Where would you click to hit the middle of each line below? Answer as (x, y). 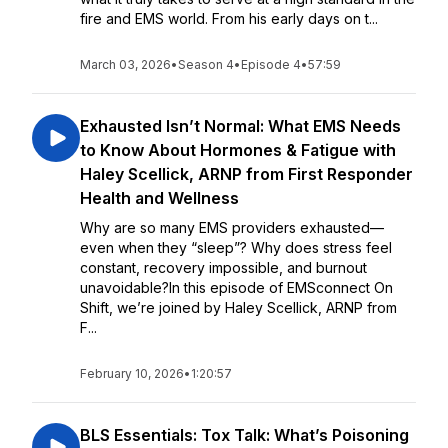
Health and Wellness (159, 198)
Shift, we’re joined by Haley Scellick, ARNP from (238, 307)
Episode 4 (271, 64)
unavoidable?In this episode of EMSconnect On (236, 287)
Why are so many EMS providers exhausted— (232, 227)
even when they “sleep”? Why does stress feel (236, 247)
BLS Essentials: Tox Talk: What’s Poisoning (244, 435)
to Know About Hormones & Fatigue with (238, 150)
